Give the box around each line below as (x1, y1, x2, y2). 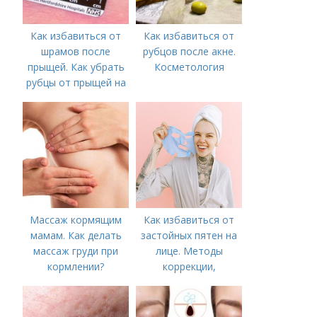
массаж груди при (33, 244, 119, 258)
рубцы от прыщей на (25, 76, 126, 89)
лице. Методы (155, 244, 223, 258)
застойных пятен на (141, 229, 238, 242)
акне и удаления (150, 291, 229, 304)
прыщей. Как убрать (27, 60, 125, 74)
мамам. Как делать (30, 229, 122, 242)
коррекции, (162, 260, 216, 273)
